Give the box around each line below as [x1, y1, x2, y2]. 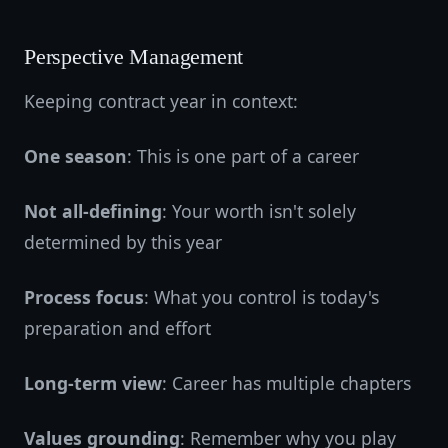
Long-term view [24, 371, 162, 395]
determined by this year [24, 230, 222, 254]
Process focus [24, 285, 144, 309]
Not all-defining [24, 199, 162, 223]
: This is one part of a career [127, 144, 359, 168]
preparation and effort [24, 316, 211, 340]
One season [24, 144, 127, 168]
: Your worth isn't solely [162, 199, 356, 223]
